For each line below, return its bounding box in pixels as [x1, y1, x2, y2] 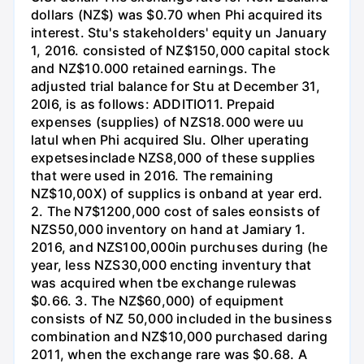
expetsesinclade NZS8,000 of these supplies [31, 149, 315, 166]
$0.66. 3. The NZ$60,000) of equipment [31, 292, 284, 309]
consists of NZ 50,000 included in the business [31, 310, 332, 327]
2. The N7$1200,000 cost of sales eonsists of [31, 202, 321, 219]
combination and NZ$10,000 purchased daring [31, 327, 327, 344]
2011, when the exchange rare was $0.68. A [31, 345, 307, 362]
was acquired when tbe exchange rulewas [31, 274, 297, 291]
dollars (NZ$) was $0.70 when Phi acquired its [31, 6, 323, 23]
